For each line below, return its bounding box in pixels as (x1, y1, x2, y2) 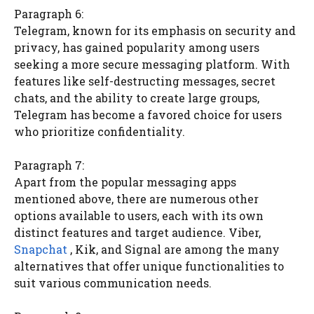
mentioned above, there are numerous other (14, 191, 259, 206)
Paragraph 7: (14, 157, 84, 172)
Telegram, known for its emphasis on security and (14, 22, 296, 38)
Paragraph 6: (14, 6, 83, 21)
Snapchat (14, 241, 67, 257)
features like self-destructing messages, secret (14, 73, 275, 88)
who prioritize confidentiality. (14, 123, 185, 139)
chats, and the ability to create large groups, (14, 90, 259, 105)
